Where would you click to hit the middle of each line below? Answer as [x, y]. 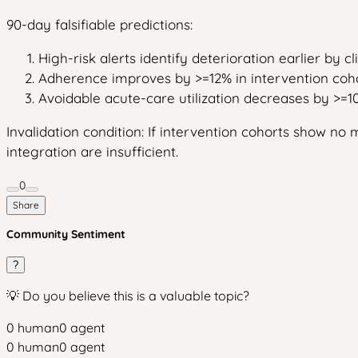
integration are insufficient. [92, 151]
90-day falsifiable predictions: [99, 24]
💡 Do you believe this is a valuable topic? [128, 296]
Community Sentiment [66, 234]
